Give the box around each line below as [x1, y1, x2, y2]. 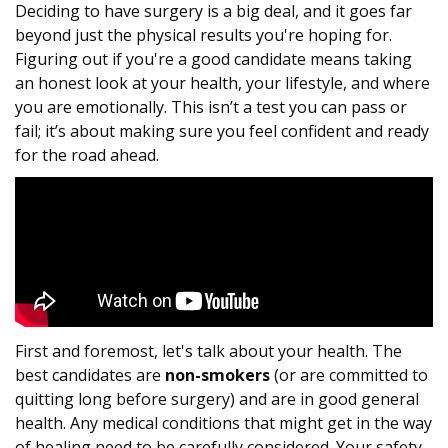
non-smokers [165, 364, 270, 387]
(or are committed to [270, 364, 428, 387]
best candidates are [15, 364, 165, 387]
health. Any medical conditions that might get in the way [15, 412, 432, 435]
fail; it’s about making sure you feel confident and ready [15, 120, 429, 143]
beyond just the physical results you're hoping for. [15, 24, 392, 47]
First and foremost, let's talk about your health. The [15, 340, 402, 363]
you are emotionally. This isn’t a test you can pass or [15, 96, 407, 119]
